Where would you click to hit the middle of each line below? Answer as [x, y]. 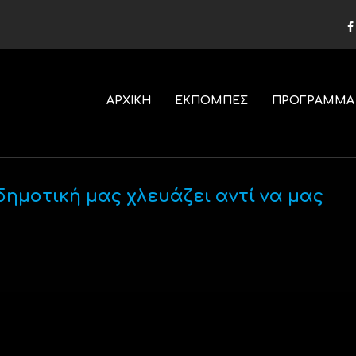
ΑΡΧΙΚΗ [128, 101]
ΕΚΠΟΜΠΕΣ [211, 101]
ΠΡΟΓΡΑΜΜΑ [313, 101]
